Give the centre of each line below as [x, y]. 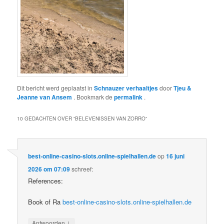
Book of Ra [45, 201]
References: [46, 180]
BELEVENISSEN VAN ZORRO [110, 119]
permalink [129, 97]
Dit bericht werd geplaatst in [56, 88]
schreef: [82, 168]
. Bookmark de [94, 97]
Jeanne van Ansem [45, 97]
